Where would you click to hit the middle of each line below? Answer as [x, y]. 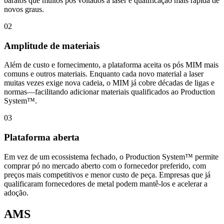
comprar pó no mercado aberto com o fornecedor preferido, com [105, 165]
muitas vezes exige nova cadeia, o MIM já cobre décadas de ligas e [109, 83]
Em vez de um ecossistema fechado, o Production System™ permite [111, 156]
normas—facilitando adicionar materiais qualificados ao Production [109, 92]
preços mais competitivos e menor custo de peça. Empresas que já [107, 174]
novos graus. [24, 9]
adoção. [16, 192]
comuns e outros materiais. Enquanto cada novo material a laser [104, 74]
